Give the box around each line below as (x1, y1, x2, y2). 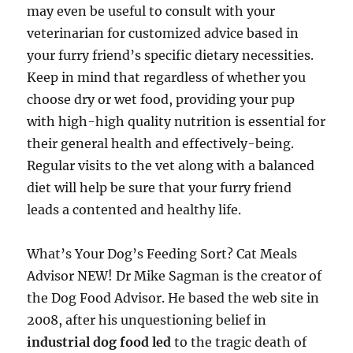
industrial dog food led (27, 334, 175, 350)
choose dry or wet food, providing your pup (27, 91, 295, 107)
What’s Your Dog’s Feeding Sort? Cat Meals (27, 246, 298, 262)
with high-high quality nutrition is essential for (27, 113, 326, 129)
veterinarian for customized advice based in (27, 25, 299, 41)
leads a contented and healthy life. (27, 202, 242, 217)
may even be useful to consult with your (27, 3, 276, 19)
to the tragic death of (174, 334, 307, 350)
